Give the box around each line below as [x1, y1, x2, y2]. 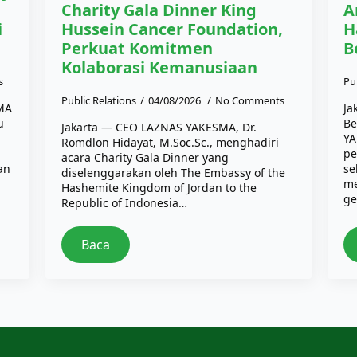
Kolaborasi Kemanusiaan [61, 56, 258, 78]
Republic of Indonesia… [61, 194, 188, 210]
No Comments [215, 92, 285, 108]
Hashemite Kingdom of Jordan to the [61, 179, 257, 195]
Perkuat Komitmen [61, 37, 214, 59]
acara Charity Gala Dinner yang [61, 149, 229, 165]
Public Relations [61, 92, 137, 108]
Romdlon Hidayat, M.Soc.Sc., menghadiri [61, 134, 280, 150]
